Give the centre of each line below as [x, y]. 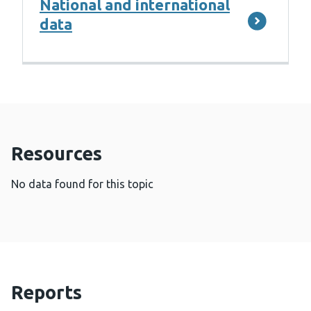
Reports [47, 293]
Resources [57, 154]
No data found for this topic [82, 184]
